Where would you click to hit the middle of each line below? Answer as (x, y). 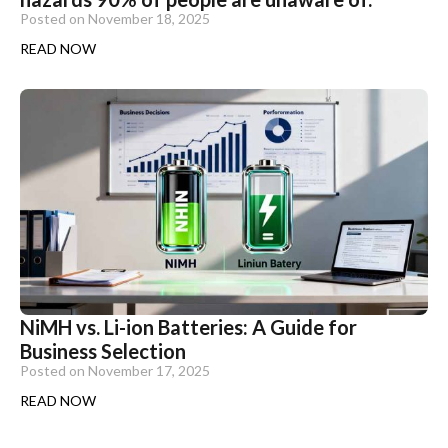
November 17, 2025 (149, 370)
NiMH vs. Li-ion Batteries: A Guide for (188, 327)
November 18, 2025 (149, 18)
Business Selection (103, 351)
